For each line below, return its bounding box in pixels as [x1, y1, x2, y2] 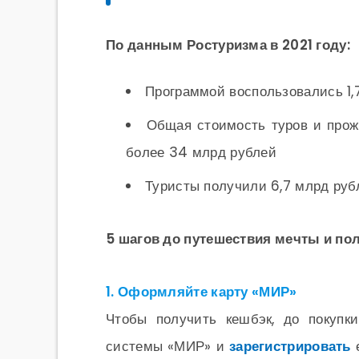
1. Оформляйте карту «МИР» [106, 282, 297, 301]
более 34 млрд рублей [126, 143, 276, 162]
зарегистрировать [228, 337, 351, 356]
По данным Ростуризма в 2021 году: [106, 35, 350, 54]
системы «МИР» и [106, 337, 229, 356]
